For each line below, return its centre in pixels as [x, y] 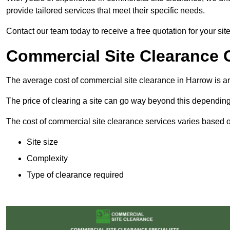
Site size [42, 142]
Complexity [47, 159]
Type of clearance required [75, 175]
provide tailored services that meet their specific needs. [106, 11]
